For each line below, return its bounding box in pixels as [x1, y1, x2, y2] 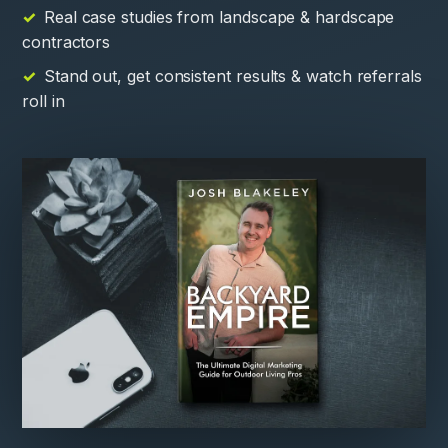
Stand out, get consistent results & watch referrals [43, 66, 422, 86]
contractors [22, 32, 111, 52]
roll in [22, 91, 65, 111]
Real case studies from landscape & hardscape [43, 7, 395, 27]
